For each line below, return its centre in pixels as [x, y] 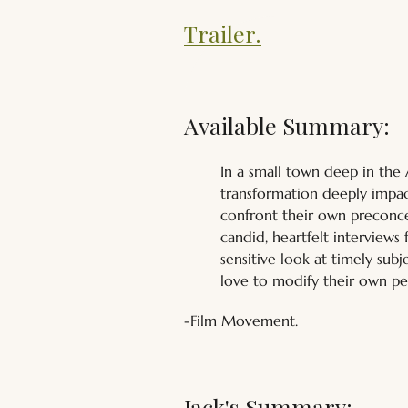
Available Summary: [287, 125]
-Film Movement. [241, 321]
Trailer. [223, 33]
